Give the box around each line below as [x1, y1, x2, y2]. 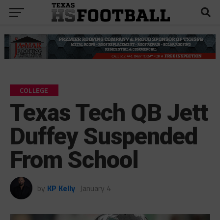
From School [9, 145, 139, 174]
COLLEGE [19, 84, 49, 96]
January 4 [80, 182, 111, 194]
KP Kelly [47, 182, 75, 194]
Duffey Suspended [9, 122, 198, 150]
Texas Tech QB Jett [9, 98, 208, 127]
